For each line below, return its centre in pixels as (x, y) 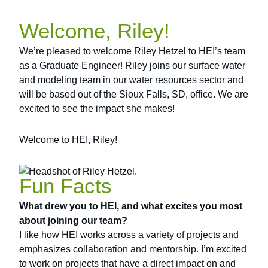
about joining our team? (74, 220)
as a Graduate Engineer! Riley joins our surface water (133, 66)
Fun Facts (66, 186)
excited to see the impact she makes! (97, 109)
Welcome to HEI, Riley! (68, 140)
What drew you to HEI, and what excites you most (131, 206)
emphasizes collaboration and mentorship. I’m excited (133, 249)
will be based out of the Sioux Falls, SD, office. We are (134, 95)
